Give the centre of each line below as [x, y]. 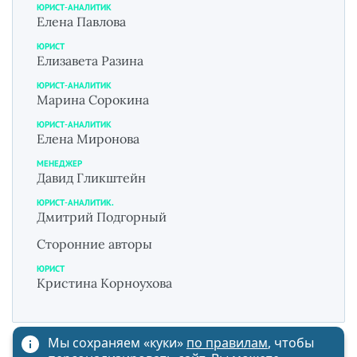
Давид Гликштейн [91, 177]
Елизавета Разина [90, 60]
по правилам [227, 343]
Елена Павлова [81, 21]
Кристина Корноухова [104, 282]
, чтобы [291, 343]
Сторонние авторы [94, 243]
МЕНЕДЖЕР [59, 163]
